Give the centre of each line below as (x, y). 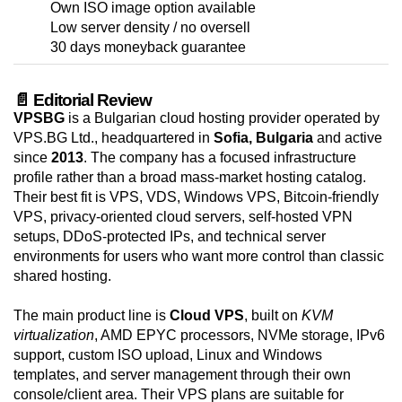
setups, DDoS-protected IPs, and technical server (170, 237)
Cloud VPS (207, 316)
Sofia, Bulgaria (263, 138)
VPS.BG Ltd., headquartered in (114, 138)
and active (348, 138)
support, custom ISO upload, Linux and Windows (168, 355)
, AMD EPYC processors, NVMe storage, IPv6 (240, 336)
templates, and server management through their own (182, 375)
